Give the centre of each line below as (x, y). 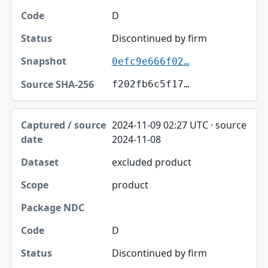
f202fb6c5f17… (150, 84)
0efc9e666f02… (150, 62)
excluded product (151, 162)
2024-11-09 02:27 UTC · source (179, 125)
